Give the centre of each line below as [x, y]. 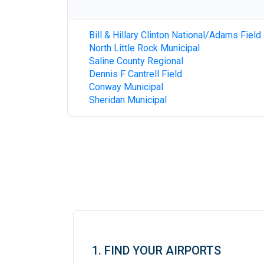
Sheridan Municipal [128, 100]
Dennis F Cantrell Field [136, 74]
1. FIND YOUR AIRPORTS [156, 250]
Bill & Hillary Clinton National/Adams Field [175, 35]
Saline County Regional [136, 61]
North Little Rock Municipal [144, 48]
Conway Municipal [126, 87]
